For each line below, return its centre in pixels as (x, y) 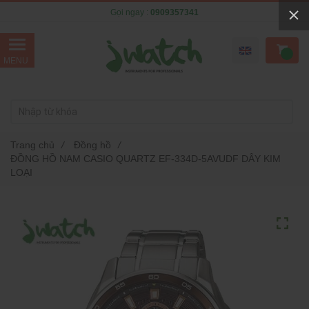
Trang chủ (32, 145)
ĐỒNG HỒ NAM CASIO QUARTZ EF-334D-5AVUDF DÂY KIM (146, 159)
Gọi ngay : (130, 12)
